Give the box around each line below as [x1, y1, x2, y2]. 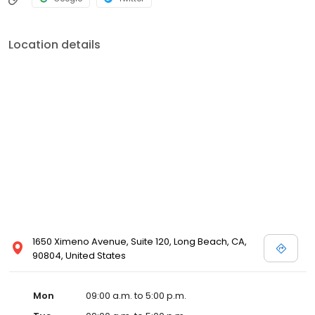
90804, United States [32, 249, 126, 263]
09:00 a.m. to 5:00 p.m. [86, 289, 186, 303]
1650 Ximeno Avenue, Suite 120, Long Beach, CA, [32, 235, 247, 249]
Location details [8, 37, 101, 53]
